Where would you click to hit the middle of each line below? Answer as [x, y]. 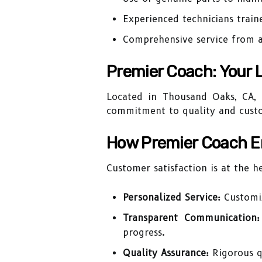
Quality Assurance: [166, 253]
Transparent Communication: [192, 218]
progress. [144, 232]
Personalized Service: [172, 197]
